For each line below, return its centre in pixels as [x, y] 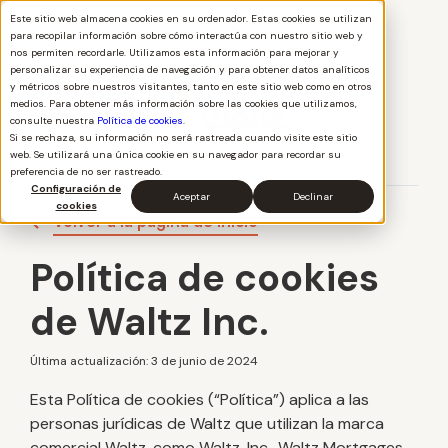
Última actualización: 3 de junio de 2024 [144, 361]
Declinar [313, 196]
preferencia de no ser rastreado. [86, 171]
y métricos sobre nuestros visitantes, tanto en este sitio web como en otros [191, 86]
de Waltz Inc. [149, 322]
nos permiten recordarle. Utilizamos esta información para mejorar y [174, 52]
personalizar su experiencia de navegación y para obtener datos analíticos [190, 69]
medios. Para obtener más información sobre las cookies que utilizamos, [183, 103]
